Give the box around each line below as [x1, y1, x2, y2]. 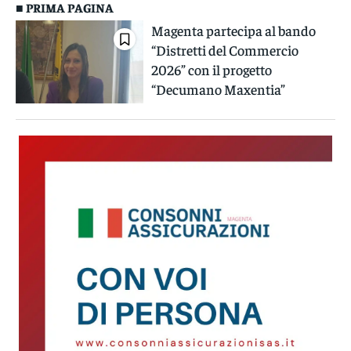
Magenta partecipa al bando [151, 21, 317, 40]
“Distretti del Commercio [151, 41, 299, 60]
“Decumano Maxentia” [151, 80, 286, 99]
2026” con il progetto [151, 60, 273, 79]
